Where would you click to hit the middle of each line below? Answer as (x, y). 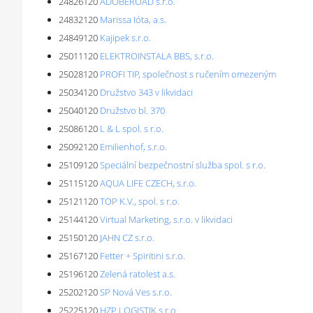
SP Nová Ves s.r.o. (136, 292)
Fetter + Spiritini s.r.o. (143, 256)
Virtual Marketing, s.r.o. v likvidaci (166, 219)
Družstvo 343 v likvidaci (146, 92)
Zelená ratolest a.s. (138, 274)
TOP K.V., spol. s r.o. (140, 201)
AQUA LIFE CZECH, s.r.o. (148, 183)
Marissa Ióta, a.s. (133, 20)
